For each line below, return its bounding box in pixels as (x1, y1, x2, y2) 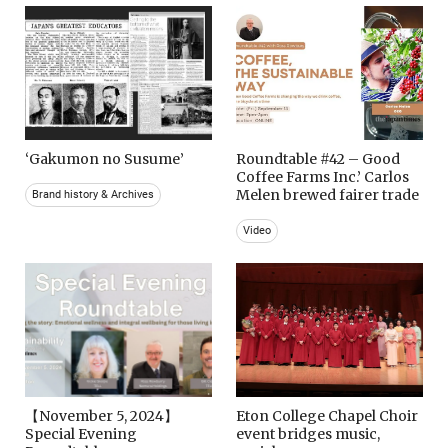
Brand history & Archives (32, 188, 154, 202)
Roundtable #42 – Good (236, 150, 401, 169)
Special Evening (25, 425, 137, 444)
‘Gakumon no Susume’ (25, 150, 184, 169)
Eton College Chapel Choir (236, 407, 419, 426)
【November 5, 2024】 (25, 407, 178, 426)
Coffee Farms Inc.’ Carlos (236, 168, 410, 187)
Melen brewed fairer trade (236, 186, 420, 205)
